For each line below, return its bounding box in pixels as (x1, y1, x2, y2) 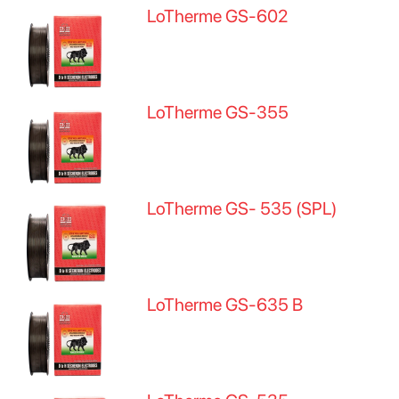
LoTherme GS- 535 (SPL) (147, 198, 338, 219)
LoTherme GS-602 (147, 5, 289, 27)
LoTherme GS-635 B (147, 294, 304, 315)
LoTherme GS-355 (147, 102, 289, 123)
